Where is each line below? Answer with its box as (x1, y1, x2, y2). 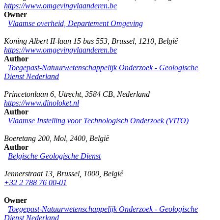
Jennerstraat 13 (4, 169, 53, 178)
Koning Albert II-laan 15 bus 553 (4, 36, 108, 45)
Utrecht (58, 89, 81, 98)
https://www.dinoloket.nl (4, 98, 79, 107)
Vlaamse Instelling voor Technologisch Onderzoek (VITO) (8, 116, 189, 125)
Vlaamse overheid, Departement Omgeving (8, 19, 143, 27)
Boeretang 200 (4, 134, 50, 142)
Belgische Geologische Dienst (8, 151, 101, 160)
